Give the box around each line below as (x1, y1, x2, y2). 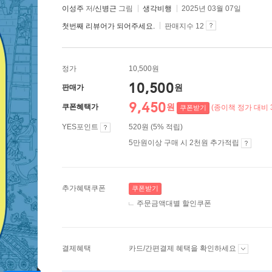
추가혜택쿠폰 (62, 184, 106, 192)
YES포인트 (62, 123, 100, 131)
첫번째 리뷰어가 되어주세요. (62, 22, 155, 30)
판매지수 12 (163, 22, 206, 30)
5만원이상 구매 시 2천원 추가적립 (129, 138, 241, 147)
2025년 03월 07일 (182, 4, 241, 13)
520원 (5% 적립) (129, 123, 183, 131)
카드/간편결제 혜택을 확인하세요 (129, 244, 238, 253)
